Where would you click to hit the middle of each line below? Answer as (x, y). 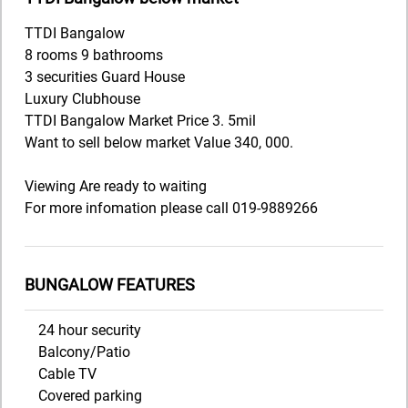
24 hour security (90, 330)
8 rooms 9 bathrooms (94, 55)
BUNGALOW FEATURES (110, 284)
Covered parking (90, 395)
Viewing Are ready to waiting (116, 186)
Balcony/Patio (84, 352)
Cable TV (67, 373)
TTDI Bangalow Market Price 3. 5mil (140, 120)
